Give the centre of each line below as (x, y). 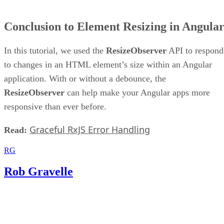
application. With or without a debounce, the (85, 79)
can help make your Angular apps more (137, 93)
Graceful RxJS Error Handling (90, 130)
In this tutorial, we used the (55, 51)
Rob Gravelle (38, 172)
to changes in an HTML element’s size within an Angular (108, 65)
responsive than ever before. (55, 107)
